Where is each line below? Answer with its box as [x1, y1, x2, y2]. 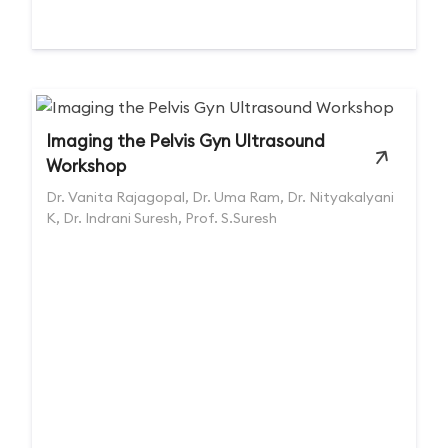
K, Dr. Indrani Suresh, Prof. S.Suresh [46, 209, 277, 227]
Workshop [46, 155, 126, 177]
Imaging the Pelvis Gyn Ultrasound [46, 130, 325, 152]
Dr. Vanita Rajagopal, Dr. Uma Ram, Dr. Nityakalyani [46, 188, 394, 206]
